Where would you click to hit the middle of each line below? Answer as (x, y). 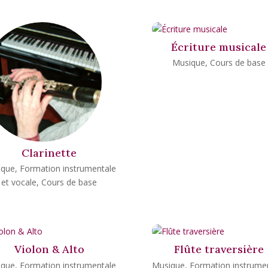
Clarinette (49, 153)
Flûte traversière (219, 249)
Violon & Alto (49, 249)
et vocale (19, 182)
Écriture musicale (219, 47)
